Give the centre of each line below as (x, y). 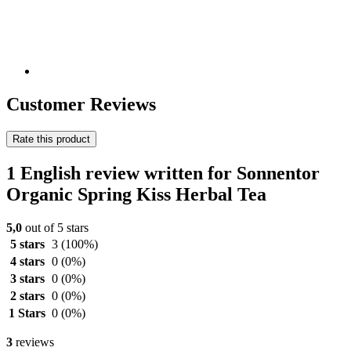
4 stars (27, 261)
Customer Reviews (81, 105)
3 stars (27, 278)
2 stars (27, 295)
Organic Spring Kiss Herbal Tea (136, 194)
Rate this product (51, 139)
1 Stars (27, 313)
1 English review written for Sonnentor (163, 173)
